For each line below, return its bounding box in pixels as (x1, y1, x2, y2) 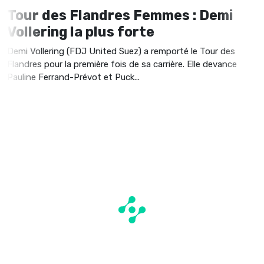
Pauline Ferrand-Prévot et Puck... (7, 71, 140, 82)
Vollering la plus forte (7, 23, 154, 40)
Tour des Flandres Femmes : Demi (7, 6, 233, 24)
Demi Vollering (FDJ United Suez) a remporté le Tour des (7, 45, 235, 57)
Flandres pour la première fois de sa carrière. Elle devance (7, 58, 237, 70)
